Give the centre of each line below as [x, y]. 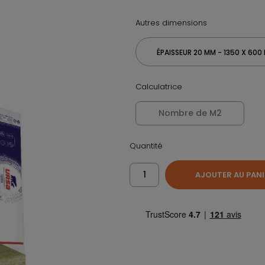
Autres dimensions [171, 23]
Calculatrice [159, 87]
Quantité [146, 146]
